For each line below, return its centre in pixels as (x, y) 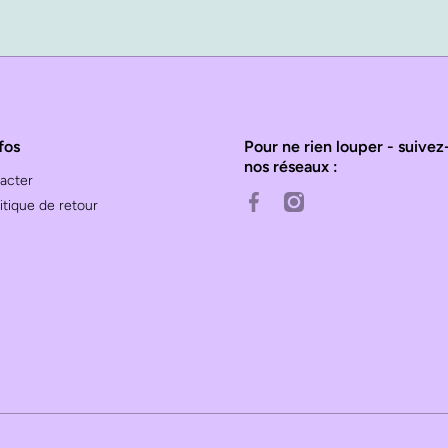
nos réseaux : (291, 166)
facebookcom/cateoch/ (317, 199)
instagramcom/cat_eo (351, 199)
